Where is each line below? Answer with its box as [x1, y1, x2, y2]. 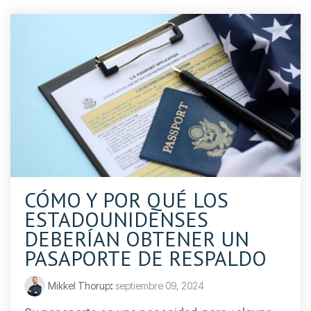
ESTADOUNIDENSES [24, 205, 208, 233]
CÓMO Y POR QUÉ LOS [24, 186, 228, 214]
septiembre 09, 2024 [115, 280, 204, 292]
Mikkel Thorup [48, 280, 110, 292]
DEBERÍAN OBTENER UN [24, 225, 249, 253]
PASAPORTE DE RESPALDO [24, 244, 267, 272]
